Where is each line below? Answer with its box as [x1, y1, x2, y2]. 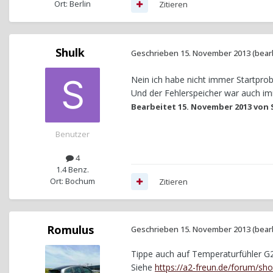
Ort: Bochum [50, 175, 95, 186]
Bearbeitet [131, 101, 178, 112]
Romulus [46, 222, 94, 237]
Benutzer [55, 128, 90, 140]
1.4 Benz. [56, 163, 89, 175]
